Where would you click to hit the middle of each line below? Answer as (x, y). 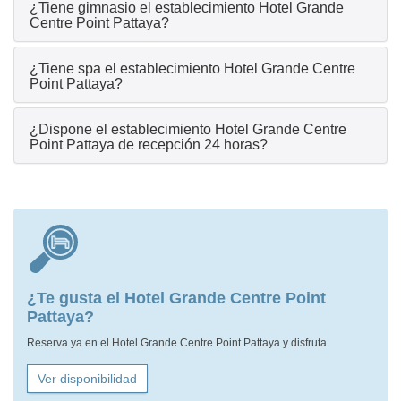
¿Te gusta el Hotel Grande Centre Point (176, 299)
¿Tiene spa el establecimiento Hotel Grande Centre (192, 69)
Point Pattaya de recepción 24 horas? (149, 145)
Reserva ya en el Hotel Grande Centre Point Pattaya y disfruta (177, 343)
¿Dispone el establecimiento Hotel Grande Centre (188, 130)
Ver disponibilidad (87, 379)
